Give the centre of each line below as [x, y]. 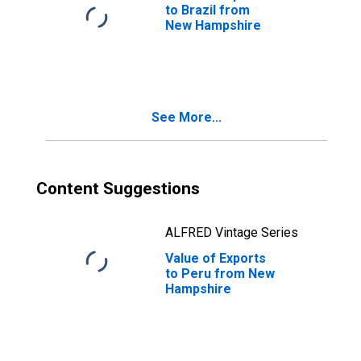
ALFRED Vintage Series [232, 232]
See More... [187, 117]
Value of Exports [216, 258]
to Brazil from [207, 10]
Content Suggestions [118, 189]
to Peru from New [220, 274]
